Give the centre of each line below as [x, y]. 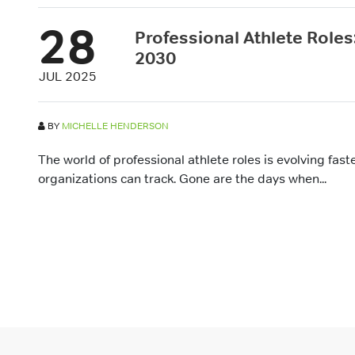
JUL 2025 [68, 76]
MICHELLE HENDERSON [115, 126]
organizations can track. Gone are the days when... [182, 178]
